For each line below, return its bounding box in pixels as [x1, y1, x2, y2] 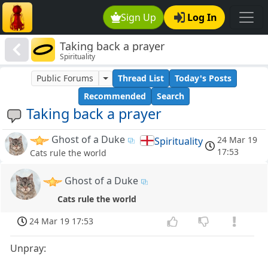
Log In [187, 11, 217, 24]
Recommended [84, 90, 146, 102]
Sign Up [121, 11, 157, 24]
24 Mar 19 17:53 [29, 215, 94, 227]
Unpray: [10, 242, 47, 255]
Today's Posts [174, 72, 232, 84]
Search [157, 90, 184, 102]
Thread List [117, 72, 164, 84]
